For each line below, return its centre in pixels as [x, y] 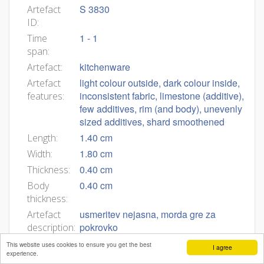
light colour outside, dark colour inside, [160, 83]
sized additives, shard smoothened [152, 122]
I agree [222, 247]
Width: [40, 154]
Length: [42, 138]
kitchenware [105, 67]
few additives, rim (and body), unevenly [161, 109]
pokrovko [99, 227]
